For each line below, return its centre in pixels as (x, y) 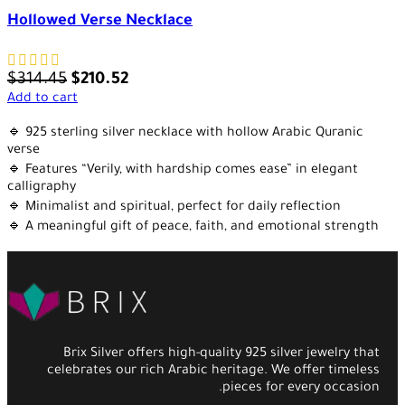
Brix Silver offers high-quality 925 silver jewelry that (221, 355)
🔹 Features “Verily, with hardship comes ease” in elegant (183, 171)
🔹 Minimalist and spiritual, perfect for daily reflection (174, 208)
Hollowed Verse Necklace (100, 22)
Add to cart (42, 100)
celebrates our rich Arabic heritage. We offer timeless (213, 372)
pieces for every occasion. (301, 389)
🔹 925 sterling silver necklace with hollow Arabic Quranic (185, 134)
